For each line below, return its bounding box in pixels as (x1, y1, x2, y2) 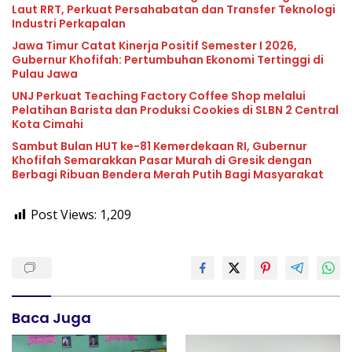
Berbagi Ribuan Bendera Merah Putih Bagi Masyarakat (12, 167, 324, 183)
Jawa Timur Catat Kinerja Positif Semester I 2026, (12, 38, 297, 54)
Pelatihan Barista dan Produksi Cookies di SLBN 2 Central (12, 102, 339, 119)
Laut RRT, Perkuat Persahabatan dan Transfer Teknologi (12, 2, 335, 18)
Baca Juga (12, 308, 91, 328)
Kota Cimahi (12, 116, 83, 133)
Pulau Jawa (12, 66, 78, 82)
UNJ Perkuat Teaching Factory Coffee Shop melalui (12, 88, 306, 104)
